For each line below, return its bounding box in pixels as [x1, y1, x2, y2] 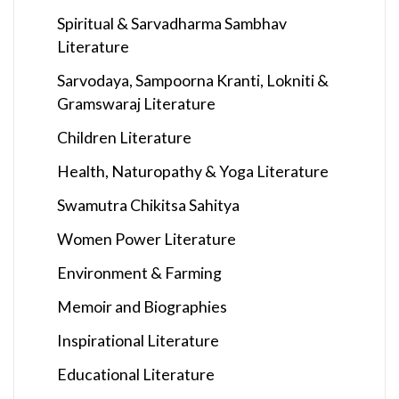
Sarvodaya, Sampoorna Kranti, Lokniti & [57, 70, 329, 91]
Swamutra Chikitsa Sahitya [57, 195, 240, 216]
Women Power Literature [57, 229, 236, 249]
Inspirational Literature [57, 330, 219, 351]
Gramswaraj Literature [57, 94, 216, 114]
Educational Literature [57, 364, 215, 385]
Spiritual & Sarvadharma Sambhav [57, 13, 287, 34]
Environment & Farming [57, 263, 222, 283]
